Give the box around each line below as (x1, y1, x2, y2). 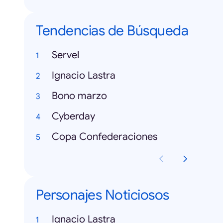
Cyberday (52, 110, 95, 123)
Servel (52, 49, 79, 62)
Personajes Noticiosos (36, 186, 169, 204)
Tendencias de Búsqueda (36, 22, 188, 40)
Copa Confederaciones (52, 130, 157, 143)
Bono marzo (52, 90, 107, 103)
